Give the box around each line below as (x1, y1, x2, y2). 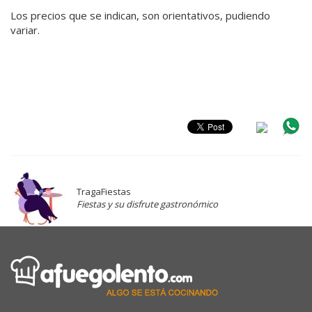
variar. (10, 22, 40, 37)
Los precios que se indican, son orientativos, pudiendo (10, 8, 270, 22)
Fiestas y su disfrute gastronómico (77, 197, 218, 210)
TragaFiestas (77, 185, 131, 198)
